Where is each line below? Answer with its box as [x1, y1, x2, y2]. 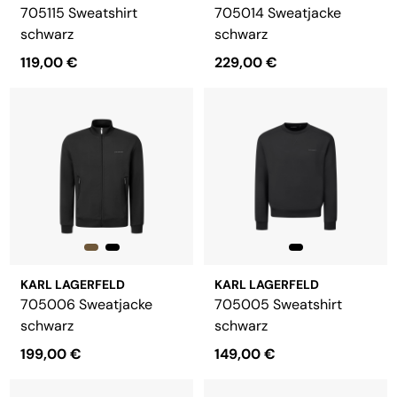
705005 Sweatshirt [214, 295, 342, 314]
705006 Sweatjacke [20, 295, 152, 314]
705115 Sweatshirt [20, 4, 137, 22]
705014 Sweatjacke [214, 4, 341, 22]
